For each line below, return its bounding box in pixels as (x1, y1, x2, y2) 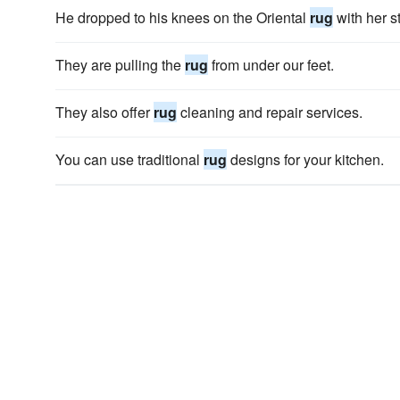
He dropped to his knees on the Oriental (55, 7, 310, 28)
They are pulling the (55, 54, 185, 75)
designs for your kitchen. (227, 149, 384, 170)
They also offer (55, 102, 154, 122)
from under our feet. (208, 54, 334, 75)
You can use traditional (55, 149, 204, 170)
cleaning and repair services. (177, 102, 362, 122)
